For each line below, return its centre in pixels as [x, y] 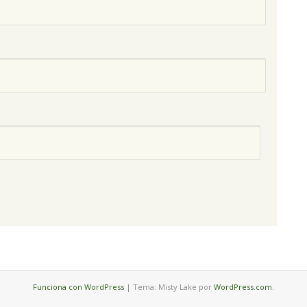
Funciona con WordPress [78, 287]
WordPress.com [243, 287]
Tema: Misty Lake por [173, 287]
